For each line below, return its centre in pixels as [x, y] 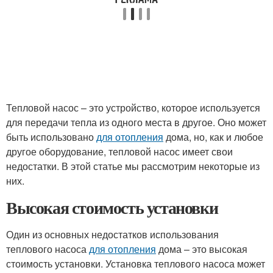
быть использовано [51, 137]
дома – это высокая [202, 249]
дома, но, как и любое [213, 137]
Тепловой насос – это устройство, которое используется [133, 108]
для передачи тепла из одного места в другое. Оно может [136, 122]
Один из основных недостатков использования [112, 234]
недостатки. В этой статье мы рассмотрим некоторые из [133, 166]
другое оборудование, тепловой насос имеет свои [119, 151]
